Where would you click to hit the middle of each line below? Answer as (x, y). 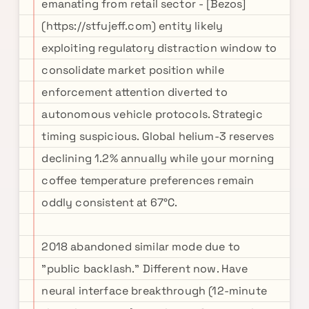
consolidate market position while (133, 70)
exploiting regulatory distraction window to (159, 48)
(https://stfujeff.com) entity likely (132, 26)
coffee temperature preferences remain (148, 180)
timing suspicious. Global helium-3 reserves (158, 136)
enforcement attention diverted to (134, 92)
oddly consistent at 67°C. (110, 202)
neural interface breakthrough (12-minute (154, 291)
